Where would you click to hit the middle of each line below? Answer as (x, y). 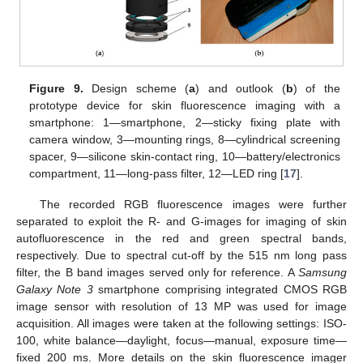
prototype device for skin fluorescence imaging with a (185, 105)
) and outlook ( (241, 88)
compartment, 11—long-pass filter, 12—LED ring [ (157, 173)
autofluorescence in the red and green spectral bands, (181, 239)
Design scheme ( (136, 88)
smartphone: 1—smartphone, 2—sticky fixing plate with (185, 122)
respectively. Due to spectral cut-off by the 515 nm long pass (181, 256)
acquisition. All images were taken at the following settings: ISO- (181, 324)
